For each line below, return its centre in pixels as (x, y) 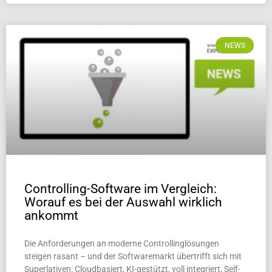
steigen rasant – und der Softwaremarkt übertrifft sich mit (133, 257)
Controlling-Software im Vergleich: (121, 189)
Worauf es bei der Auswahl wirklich (123, 202)
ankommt (51, 216)
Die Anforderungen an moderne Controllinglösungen (122, 244)
